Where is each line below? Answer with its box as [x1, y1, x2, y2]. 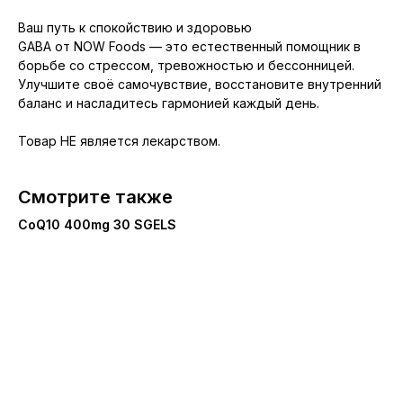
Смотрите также [18, 186, 173, 209]
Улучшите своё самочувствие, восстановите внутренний [18, 76, 381, 93]
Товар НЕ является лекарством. [18, 133, 220, 149]
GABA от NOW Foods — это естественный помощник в [18, 39, 361, 55]
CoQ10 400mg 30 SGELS [18, 217, 176, 233]
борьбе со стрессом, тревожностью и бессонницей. [18, 58, 354, 74]
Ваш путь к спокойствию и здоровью [18, 20, 252, 36]
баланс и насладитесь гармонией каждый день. [18, 95, 319, 112]
